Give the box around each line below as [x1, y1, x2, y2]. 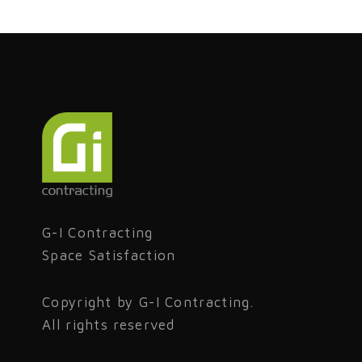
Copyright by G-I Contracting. [42, 294, 255, 311]
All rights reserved [42, 317, 175, 334]
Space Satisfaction [42, 247, 176, 264]
